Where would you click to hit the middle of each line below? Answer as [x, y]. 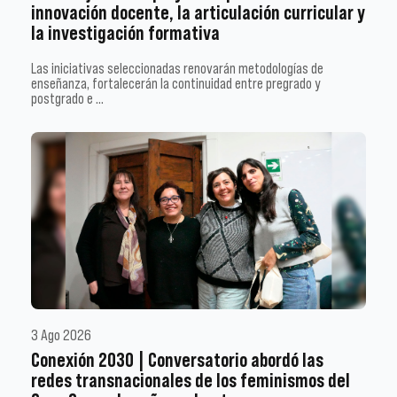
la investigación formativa [125, 33]
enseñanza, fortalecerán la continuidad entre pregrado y [176, 83]
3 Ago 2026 [61, 335]
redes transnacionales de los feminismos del [191, 380]
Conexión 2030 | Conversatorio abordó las [177, 360]
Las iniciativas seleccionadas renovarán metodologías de [177, 68]
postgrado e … [67, 98]
